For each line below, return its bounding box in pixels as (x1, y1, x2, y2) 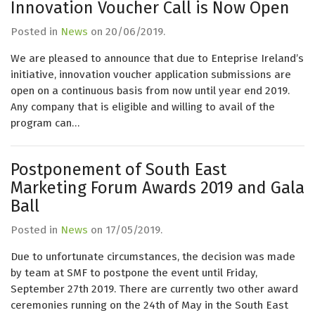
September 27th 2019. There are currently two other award (11, 283, 298, 295)
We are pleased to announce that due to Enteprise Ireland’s (11, 52, 304, 65)
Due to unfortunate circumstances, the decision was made (11, 250, 295, 263)
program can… (11, 117, 79, 129)
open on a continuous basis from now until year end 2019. (11, 84, 290, 97)
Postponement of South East (11, 160, 226, 179)
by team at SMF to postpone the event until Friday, (11, 266, 257, 279)
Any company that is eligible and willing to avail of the (11, 101, 275, 113)
